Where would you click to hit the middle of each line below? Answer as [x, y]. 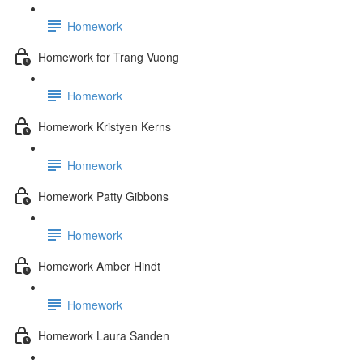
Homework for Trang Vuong [109, 56]
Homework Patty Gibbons [103, 196]
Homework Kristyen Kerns [105, 126]
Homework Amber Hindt [99, 265]
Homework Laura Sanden [104, 335]
